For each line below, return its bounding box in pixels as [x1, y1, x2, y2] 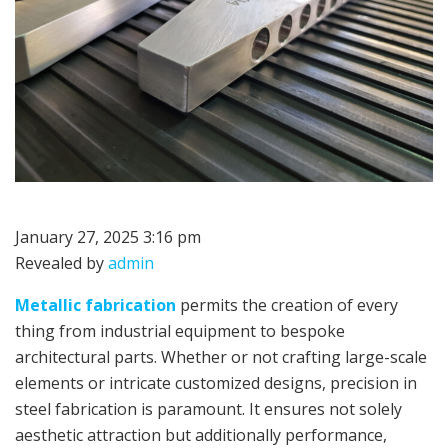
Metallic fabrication [15, 294, 176, 317]
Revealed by [15, 252, 108, 275]
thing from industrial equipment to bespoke [15, 320, 345, 343]
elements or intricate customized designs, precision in [15, 372, 417, 395]
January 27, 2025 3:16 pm [15, 226, 201, 249]
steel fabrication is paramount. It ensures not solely [15, 398, 402, 421]
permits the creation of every [176, 294, 398, 317]
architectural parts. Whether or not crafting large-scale [15, 346, 427, 369]
